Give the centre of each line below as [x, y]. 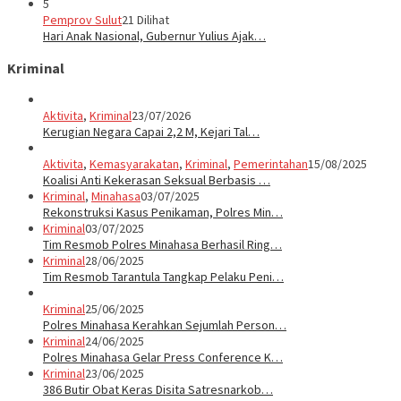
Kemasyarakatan [134, 163]
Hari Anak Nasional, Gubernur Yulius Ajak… [154, 36]
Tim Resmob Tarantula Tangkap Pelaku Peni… [163, 276]
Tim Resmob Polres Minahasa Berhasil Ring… [162, 244]
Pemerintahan [271, 163]
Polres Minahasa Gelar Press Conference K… [163, 357]
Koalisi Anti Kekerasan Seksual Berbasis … [157, 179]
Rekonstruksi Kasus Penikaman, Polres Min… [163, 212]
